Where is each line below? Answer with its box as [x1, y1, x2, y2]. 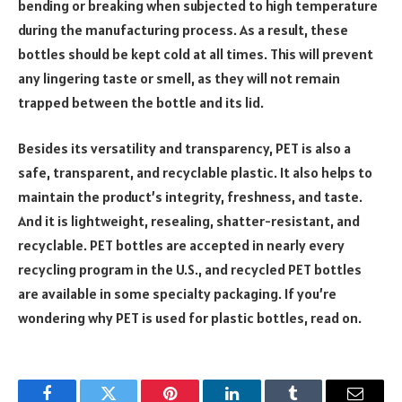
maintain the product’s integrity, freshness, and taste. [18, 188, 363, 206]
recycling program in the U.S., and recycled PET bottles [18, 260, 362, 279]
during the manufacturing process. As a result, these [18, 20, 348, 39]
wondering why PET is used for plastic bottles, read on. [18, 309, 362, 328]
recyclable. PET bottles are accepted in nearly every [18, 236, 345, 255]
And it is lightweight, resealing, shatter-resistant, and [18, 212, 360, 231]
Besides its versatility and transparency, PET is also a [18, 139, 351, 158]
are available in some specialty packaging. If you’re [18, 284, 336, 303]
